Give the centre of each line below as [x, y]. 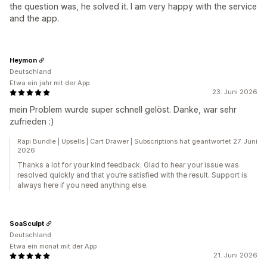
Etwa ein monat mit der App [53, 246]
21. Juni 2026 [235, 255]
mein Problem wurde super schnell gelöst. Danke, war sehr [123, 109]
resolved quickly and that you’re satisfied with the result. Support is [132, 175]
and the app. [34, 18]
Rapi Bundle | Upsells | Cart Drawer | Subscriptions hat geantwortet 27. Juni [137, 141]
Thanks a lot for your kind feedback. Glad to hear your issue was [128, 165]
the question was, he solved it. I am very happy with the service [133, 6]
